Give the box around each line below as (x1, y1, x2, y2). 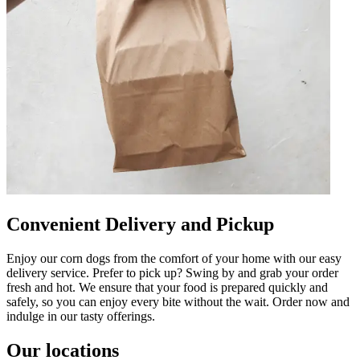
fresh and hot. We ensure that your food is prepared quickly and (6, 280, 328, 294)
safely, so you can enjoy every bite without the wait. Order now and (6, 294, 350, 309)
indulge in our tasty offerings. (6, 309, 155, 323)
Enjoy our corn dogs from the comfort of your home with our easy (6, 251, 342, 265)
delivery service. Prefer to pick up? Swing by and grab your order (6, 265, 338, 280)
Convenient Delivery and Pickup (6, 213, 274, 235)
